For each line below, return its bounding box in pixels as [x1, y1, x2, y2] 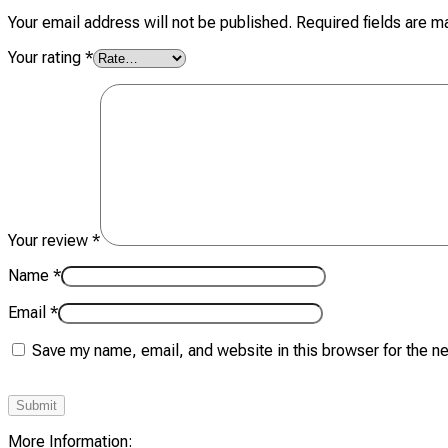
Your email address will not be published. [8, 12, 292, 32]
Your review [8, 230, 92, 250]
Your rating [8, 47, 85, 67]
